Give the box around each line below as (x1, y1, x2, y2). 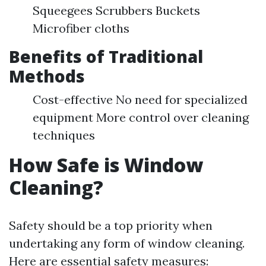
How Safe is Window (9, 152, 203, 178)
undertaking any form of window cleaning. (9, 236, 245, 251)
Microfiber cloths (33, 21, 129, 36)
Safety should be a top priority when (9, 218, 213, 233)
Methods (9, 65, 85, 87)
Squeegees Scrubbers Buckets (33, 3, 200, 18)
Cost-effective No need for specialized (33, 92, 248, 107)
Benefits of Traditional (9, 45, 203, 68)
